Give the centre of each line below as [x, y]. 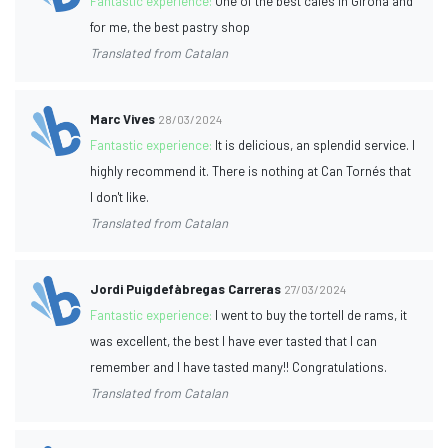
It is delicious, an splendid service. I [315, 144]
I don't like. [120, 196]
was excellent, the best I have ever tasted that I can [234, 340]
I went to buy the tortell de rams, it [311, 314]
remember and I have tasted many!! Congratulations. [239, 366]
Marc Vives [123, 118]
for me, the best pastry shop [170, 26]
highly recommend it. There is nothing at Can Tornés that [251, 170]
